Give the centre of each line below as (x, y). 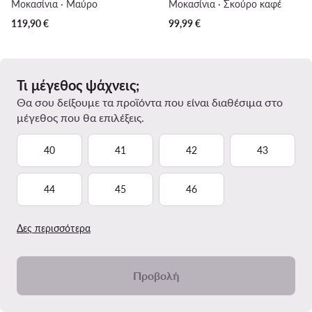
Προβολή (156, 276)
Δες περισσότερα (54, 228)
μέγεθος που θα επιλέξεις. (80, 118)
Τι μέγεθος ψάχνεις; (78, 85)
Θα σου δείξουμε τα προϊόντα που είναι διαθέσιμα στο (150, 102)
